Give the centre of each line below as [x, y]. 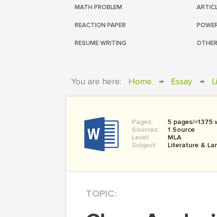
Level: [140, 137]
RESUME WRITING [101, 43]
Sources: [145, 130]
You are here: [96, 81]
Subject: [144, 145]
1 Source [181, 130]
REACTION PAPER [100, 25]
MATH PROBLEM [98, 7]
